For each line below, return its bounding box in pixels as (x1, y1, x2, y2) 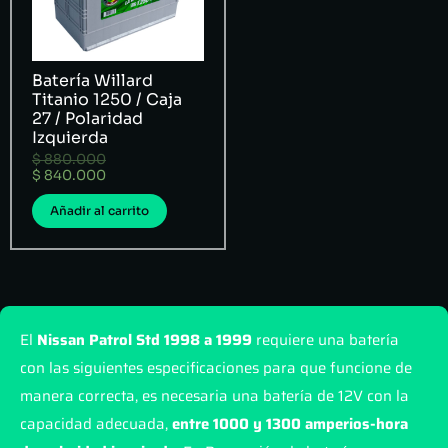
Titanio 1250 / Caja (32, 89, 182, 110)
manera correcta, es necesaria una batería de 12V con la (20, 384, 409, 408)
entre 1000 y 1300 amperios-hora (172, 412, 408, 436)
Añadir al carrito (50, 203, 149, 218)
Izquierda (32, 127, 108, 148)
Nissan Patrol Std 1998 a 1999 (37, 328, 252, 352)
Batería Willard (32, 70, 153, 91)
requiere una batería (252, 328, 403, 352)
